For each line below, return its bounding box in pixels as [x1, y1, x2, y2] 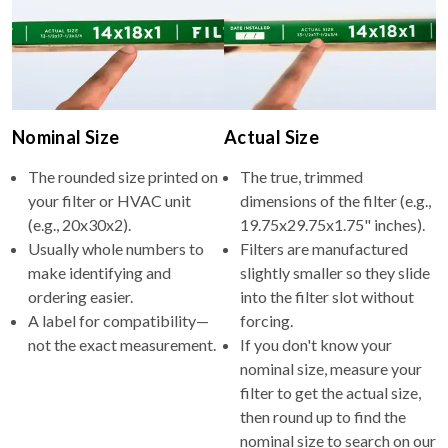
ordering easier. [28, 286, 133, 306]
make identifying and [28, 262, 171, 282]
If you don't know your [240, 334, 392, 354]
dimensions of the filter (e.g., [240, 190, 431, 210]
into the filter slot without [240, 286, 414, 306]
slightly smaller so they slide [240, 262, 430, 282]
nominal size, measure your [240, 358, 422, 378]
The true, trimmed [240, 166, 363, 186]
